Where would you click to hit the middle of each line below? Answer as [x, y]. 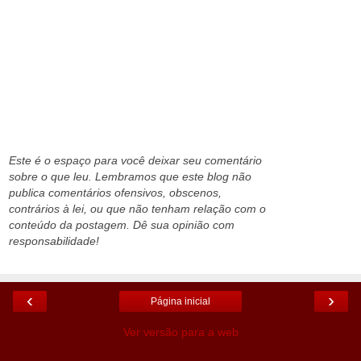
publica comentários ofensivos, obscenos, [115, 193]
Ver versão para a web [180, 332]
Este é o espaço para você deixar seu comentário [135, 161]
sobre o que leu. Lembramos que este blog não [130, 177]
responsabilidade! [54, 241]
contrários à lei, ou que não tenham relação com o [137, 209]
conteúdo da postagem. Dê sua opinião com [122, 225]
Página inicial [180, 301]
